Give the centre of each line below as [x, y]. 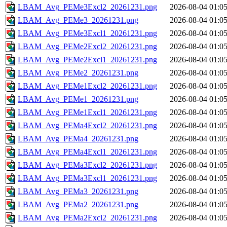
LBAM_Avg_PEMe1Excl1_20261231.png [87, 112]
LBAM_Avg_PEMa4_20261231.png [78, 139]
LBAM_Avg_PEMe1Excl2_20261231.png [87, 86]
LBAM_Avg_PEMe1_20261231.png [78, 99]
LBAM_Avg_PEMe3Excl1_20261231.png [87, 33]
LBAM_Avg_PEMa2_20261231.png [78, 205]
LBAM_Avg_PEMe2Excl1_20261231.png [87, 60]
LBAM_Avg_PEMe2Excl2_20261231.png [87, 47]
